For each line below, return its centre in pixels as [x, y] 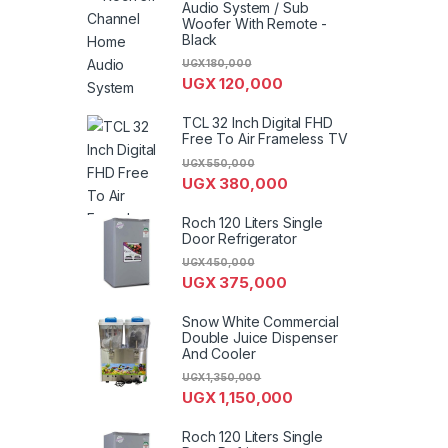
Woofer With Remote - [255, 24]
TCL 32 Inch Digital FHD [257, 123]
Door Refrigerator [239, 238]
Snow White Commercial [261, 321]
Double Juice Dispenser [260, 337]
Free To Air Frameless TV [265, 139]
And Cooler [219, 353]
